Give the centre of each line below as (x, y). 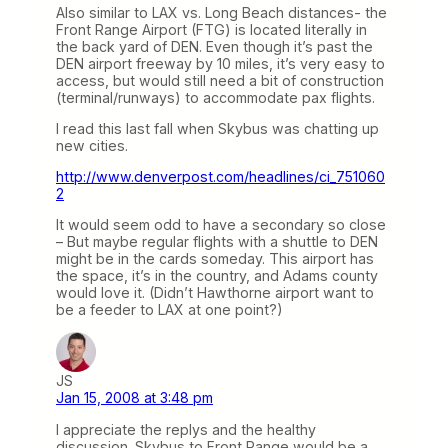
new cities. (92, 145)
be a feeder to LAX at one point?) (169, 310)
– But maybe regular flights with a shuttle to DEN (217, 242)
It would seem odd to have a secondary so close (221, 225)
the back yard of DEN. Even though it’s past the (214, 46)
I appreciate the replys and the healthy (186, 429)
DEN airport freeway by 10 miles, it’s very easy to (220, 63)
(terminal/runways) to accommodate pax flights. (215, 97)
